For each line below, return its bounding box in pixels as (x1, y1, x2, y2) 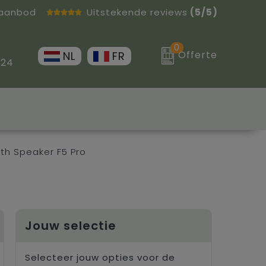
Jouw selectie (24, 217, 116, 234)
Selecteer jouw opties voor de (24, 251, 175, 264)
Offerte (178, 48, 218, 62)
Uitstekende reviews (86, 6, 188, 18)
